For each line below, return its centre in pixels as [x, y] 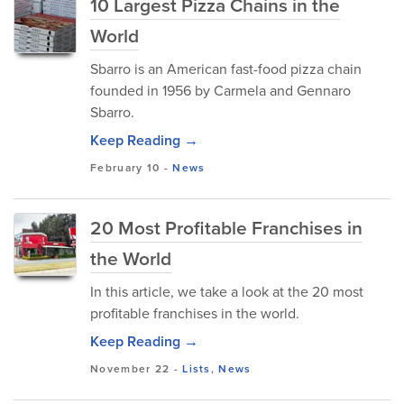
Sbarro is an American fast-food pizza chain [226, 69]
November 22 [130, 369]
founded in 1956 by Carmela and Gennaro [220, 91]
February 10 [125, 168]
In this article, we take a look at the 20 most [227, 292]
